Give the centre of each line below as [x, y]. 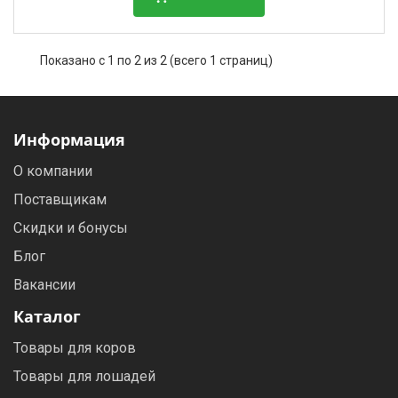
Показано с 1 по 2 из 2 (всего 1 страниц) [156, 60]
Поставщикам [60, 199]
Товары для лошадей [84, 376]
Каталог [47, 316]
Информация [69, 139]
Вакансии [44, 285]
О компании [53, 171]
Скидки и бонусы [71, 228]
